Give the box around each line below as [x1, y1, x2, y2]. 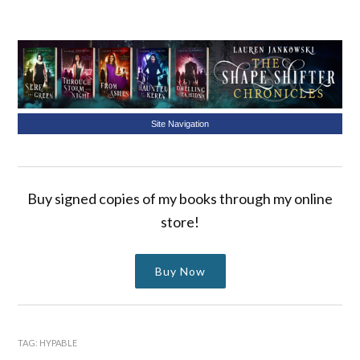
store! [161, 213, 199, 231]
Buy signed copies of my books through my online [27, 190, 333, 208]
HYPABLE [39, 337, 78, 349]
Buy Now [154, 264, 206, 279]
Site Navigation [151, 119, 209, 129]
